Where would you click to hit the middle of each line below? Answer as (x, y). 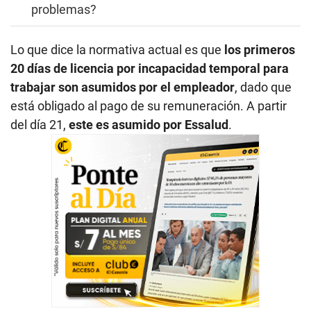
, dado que (263, 87)
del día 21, (40, 125)
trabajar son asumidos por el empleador (123, 87)
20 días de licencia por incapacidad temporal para (150, 69)
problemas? (64, 10)
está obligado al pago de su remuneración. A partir (149, 106)
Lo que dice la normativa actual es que (117, 50)
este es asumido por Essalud (149, 125)
